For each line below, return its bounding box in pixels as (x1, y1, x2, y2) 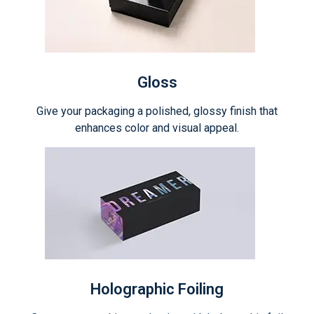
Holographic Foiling (90, 280, 224, 298)
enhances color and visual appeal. (75, 121, 239, 135)
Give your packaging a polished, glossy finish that (36, 104, 278, 118)
